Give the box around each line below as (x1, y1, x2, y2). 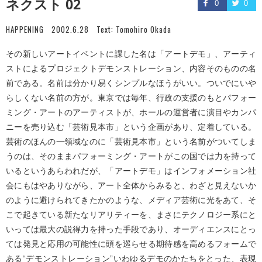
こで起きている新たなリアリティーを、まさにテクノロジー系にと (6, 210, 256, 219)
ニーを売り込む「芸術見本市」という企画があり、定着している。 (6, 122, 256, 132)
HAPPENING (6, 23, 44, 35)
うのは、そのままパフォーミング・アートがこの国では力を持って (6, 151, 256, 161)
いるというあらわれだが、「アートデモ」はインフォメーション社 (6, 166, 256, 175)
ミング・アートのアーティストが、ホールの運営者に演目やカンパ (6, 108, 256, 117)
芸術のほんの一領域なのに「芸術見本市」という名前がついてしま (6, 137, 256, 146)
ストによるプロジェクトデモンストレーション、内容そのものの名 (6, 64, 256, 73)
